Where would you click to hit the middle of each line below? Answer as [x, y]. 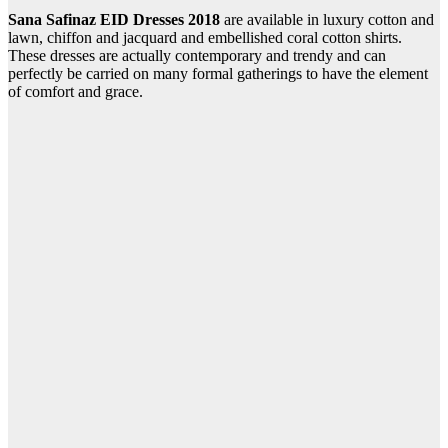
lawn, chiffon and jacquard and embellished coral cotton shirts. [205, 37]
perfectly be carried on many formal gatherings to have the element [218, 73]
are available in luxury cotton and [329, 19]
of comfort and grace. [75, 91]
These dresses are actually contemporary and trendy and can [197, 55]
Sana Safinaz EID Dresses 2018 [116, 19]
